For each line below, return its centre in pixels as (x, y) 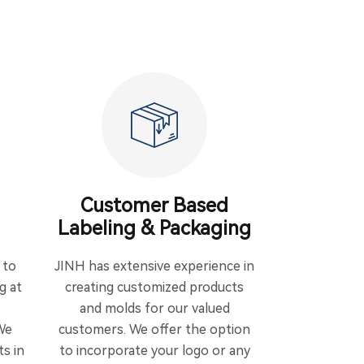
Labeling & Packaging (154, 228)
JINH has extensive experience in (154, 266)
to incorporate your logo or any (154, 351)
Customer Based (154, 206)
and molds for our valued (154, 308)
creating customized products (154, 287)
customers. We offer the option (154, 329)
